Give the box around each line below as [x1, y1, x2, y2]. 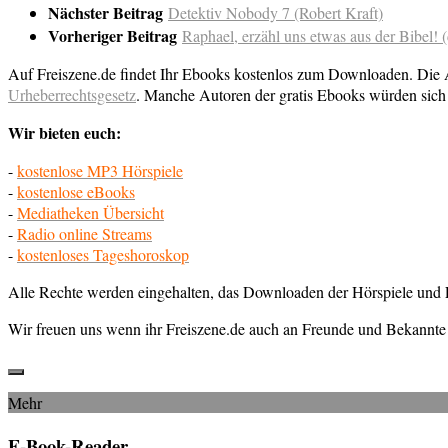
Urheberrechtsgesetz [8, 83, 136, 105]
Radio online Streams [17, 222, 152, 244]
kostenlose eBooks [17, 180, 135, 202]
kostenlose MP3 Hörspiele [17, 159, 183, 181]
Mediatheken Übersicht [17, 201, 164, 223]
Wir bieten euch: [8, 120, 121, 144]
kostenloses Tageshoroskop [17, 243, 189, 265]
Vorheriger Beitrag [48, 23, 182, 47]
